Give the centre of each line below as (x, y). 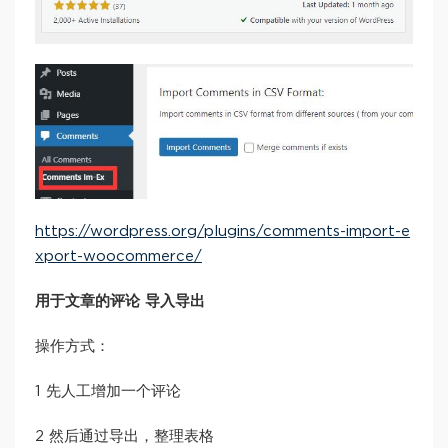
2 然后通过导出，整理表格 (124, 436)
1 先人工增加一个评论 (108, 391)
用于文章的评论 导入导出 (120, 301)
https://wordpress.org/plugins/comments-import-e (222, 231)
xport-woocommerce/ (118, 256)
